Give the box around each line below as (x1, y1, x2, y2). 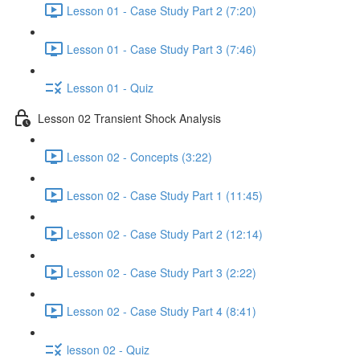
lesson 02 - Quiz (67, 341, 149, 358)
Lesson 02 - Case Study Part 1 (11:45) (67, 186, 263, 203)
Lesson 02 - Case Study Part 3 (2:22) (67, 264, 256, 280)
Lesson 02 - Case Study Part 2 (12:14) (67, 225, 263, 242)
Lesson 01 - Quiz (67, 79, 153, 96)
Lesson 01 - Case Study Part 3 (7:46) (67, 40, 256, 57)
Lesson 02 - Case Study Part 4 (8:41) (67, 302, 256, 319)
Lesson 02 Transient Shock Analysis (38, 109, 221, 126)
